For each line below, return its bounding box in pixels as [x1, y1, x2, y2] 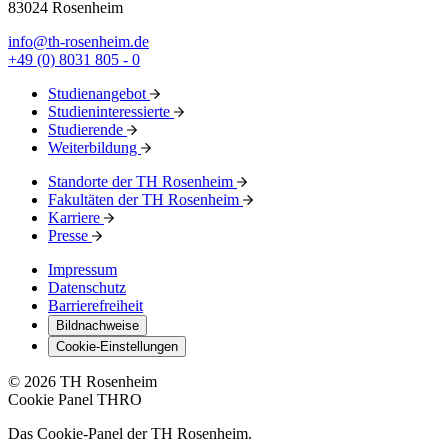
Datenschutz [48, 279, 126, 297]
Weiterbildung [48, 139, 141, 157]
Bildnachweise [56, 318, 139, 334]
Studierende [48, 121, 127, 139]
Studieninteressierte [48, 103, 174, 121]
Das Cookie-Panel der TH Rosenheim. [8, 425, 252, 443]
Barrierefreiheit [48, 297, 143, 315]
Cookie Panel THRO [8, 391, 142, 409]
